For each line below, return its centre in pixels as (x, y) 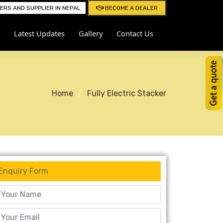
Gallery (91, 33)
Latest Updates (39, 33)
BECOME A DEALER (131, 8)
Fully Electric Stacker (127, 93)
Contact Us (135, 33)
